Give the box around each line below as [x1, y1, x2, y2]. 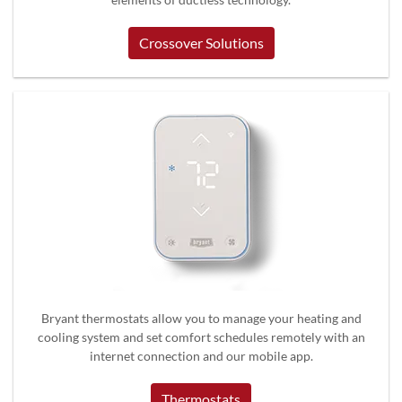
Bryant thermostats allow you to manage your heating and [40, 310, 362, 326]
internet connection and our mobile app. [89, 347, 313, 363]
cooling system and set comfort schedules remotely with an [37, 328, 365, 345]
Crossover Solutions [138, 33, 264, 51]
